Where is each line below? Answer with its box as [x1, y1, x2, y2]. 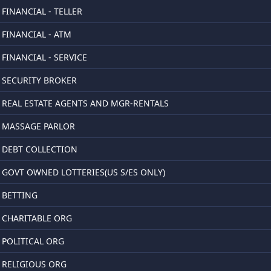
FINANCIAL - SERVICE [2, 51, 87, 63]
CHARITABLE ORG [2, 212, 72, 224]
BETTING [2, 189, 38, 201]
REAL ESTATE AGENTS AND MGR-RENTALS [2, 97, 169, 109]
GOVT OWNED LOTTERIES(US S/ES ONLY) [2, 166, 165, 178]
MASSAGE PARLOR [2, 120, 75, 132]
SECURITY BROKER [2, 74, 77, 86]
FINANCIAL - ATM [2, 28, 71, 40]
